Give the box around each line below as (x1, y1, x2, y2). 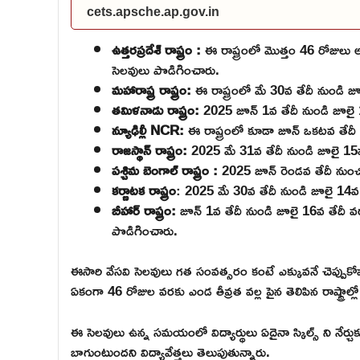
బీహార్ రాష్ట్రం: (112, 196, 180, 223)
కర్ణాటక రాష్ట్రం (112, 176, 176, 203)
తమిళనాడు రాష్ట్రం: (112, 96, 203, 123)
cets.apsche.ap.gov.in (87, 4, 219, 18)
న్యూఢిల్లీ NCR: (112, 116, 188, 143)
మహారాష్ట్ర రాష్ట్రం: (112, 76, 191, 103)
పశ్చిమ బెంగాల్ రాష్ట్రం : (112, 156, 222, 183)
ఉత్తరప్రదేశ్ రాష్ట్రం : (112, 35, 205, 63)
